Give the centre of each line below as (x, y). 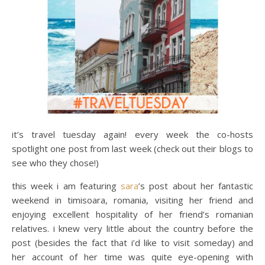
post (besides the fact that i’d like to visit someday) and (132, 243)
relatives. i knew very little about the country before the (132, 229)
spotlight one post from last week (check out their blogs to (132, 149)
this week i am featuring (67, 186)
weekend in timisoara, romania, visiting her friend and (132, 200)
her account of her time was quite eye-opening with (132, 257)
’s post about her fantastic (196, 186)
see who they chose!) (55, 163)
